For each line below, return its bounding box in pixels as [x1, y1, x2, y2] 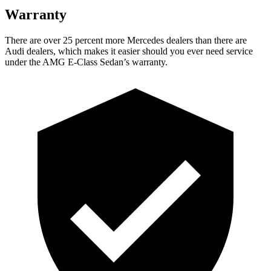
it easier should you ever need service [108, 45, 253, 56]
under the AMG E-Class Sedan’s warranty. [5, 56, 168, 67]
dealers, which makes [27, 45, 108, 56]
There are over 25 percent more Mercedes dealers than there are [5, 34, 247, 45]
